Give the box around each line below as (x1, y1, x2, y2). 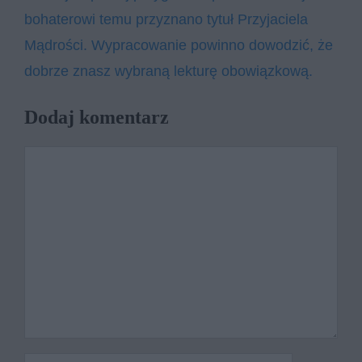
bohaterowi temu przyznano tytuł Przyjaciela (24, 11, 308, 27)
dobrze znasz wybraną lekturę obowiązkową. (24, 62, 313, 79)
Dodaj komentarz (24, 106, 169, 128)
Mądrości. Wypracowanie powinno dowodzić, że (24, 36, 333, 53)
